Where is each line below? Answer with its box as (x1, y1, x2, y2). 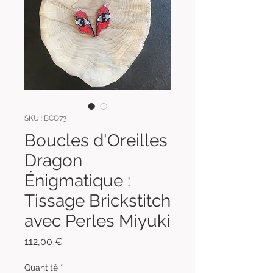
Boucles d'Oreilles (24, 130, 168, 151)
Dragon (24, 150, 82, 171)
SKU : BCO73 (24, 113, 66, 122)
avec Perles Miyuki (24, 210, 170, 231)
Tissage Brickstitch (24, 190, 171, 211)
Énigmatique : (24, 170, 130, 191)
